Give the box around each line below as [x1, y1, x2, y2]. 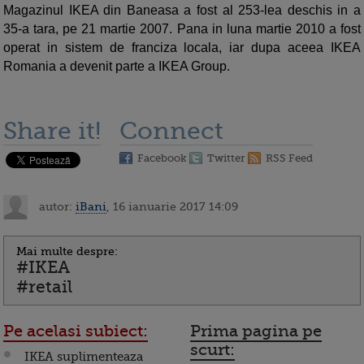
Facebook [137, 152, 187, 165]
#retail [16, 277, 72, 297]
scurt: [190, 340, 235, 360]
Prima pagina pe [190, 322, 322, 341]
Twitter [207, 152, 245, 165]
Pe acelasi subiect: [3, 322, 148, 341]
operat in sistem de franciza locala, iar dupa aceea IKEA [3, 41, 361, 55]
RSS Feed [266, 152, 313, 165]
